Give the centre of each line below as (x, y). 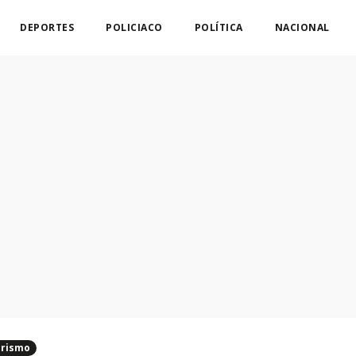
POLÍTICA (219, 27)
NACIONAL (302, 27)
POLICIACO (134, 27)
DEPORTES (47, 27)
